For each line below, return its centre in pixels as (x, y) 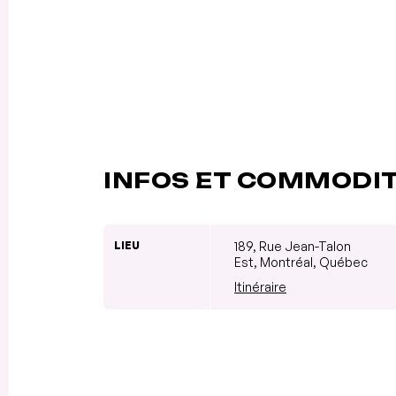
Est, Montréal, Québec (301, 262)
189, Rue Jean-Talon (293, 246)
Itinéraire (260, 286)
